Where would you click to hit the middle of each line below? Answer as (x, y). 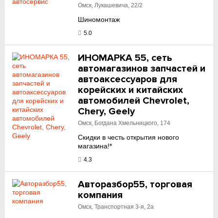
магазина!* (95, 146)
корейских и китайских (131, 90)
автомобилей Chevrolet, (134, 101)
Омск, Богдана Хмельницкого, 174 (124, 123)
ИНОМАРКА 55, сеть (125, 58)
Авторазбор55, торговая (135, 184)
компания (100, 195)
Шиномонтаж (99, 19)
